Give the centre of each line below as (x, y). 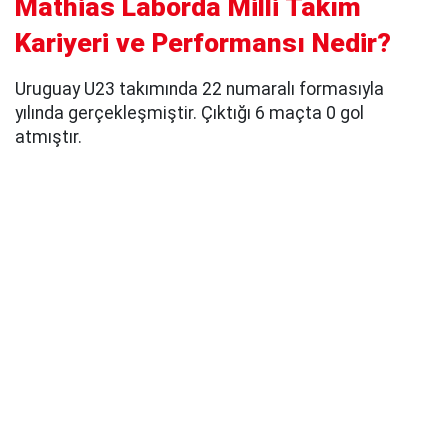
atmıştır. (48, 137)
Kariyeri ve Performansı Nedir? (206, 43)
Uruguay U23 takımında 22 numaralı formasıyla (199, 89)
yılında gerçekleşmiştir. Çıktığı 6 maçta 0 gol (189, 113)
